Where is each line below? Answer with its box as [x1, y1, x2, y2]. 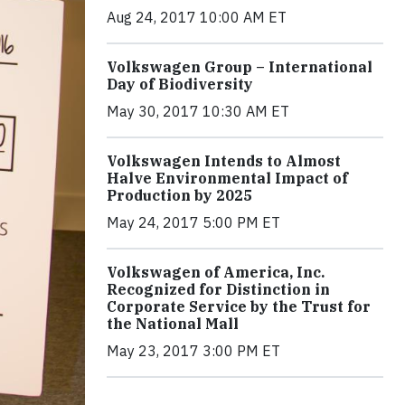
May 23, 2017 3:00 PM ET [107, 341, 280, 360]
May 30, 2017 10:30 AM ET [107, 101, 289, 120]
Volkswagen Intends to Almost [107, 151, 341, 170]
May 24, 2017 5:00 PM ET [107, 212, 280, 231]
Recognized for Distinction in [107, 279, 330, 298]
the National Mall [107, 314, 239, 333]
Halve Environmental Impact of [107, 168, 348, 187]
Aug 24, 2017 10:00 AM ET [107, 7, 287, 26]
